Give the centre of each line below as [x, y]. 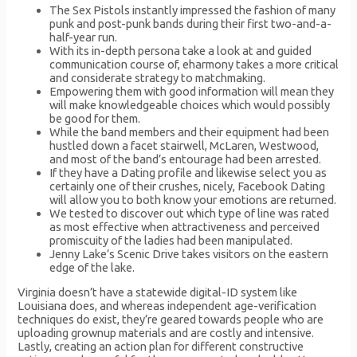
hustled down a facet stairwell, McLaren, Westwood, [184, 145]
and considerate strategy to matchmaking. [158, 77]
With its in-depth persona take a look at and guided [181, 50]
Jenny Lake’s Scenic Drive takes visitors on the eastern [189, 253]
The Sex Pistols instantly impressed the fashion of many [193, 10]
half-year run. [84, 37]
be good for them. [95, 118]
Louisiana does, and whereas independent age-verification [167, 306]
